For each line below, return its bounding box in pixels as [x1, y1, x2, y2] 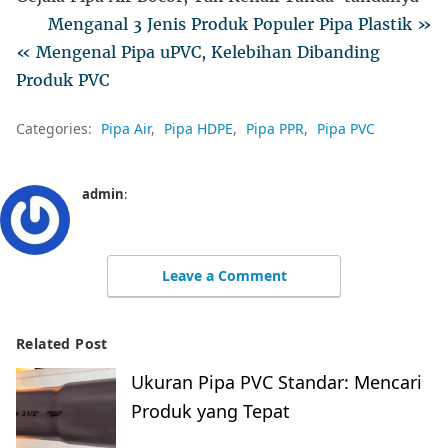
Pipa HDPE [164, 118, 233, 138]
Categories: [16, 118, 96, 138]
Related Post [16, 333, 108, 353]
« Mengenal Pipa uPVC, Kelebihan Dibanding [16, 41, 380, 62]
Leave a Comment [161, 265, 287, 285]
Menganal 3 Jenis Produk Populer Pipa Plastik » [48, 13, 432, 34]
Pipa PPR [246, 118, 304, 138]
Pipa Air [101, 118, 151, 138]
